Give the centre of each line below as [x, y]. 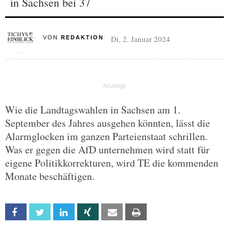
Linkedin [85, 212]
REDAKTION [82, 37]
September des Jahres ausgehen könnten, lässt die [108, 123]
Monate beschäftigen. [50, 176]
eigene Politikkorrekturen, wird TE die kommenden [112, 163]
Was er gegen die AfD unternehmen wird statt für [107, 150]
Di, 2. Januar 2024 [140, 39]
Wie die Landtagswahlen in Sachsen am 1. [93, 110]
